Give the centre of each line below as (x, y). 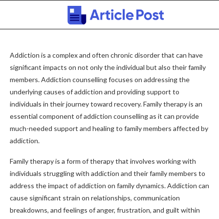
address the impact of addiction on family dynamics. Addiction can (109, 186)
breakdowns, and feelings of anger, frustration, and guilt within (105, 210)
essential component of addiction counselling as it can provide (104, 116)
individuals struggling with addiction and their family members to (108, 173)
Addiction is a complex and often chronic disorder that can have (106, 55)
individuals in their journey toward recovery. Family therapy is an (106, 104)
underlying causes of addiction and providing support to (95, 92)
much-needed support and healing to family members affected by (109, 128)
